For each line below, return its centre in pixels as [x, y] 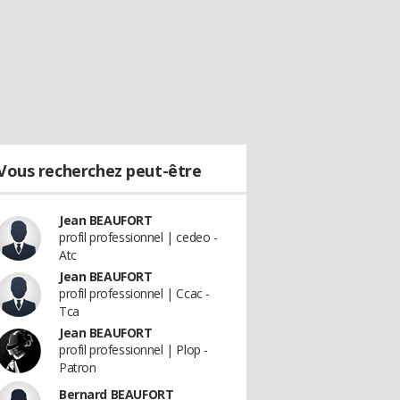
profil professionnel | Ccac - [134, 293]
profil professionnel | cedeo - [138, 237]
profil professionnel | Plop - [133, 350]
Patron [78, 367]
